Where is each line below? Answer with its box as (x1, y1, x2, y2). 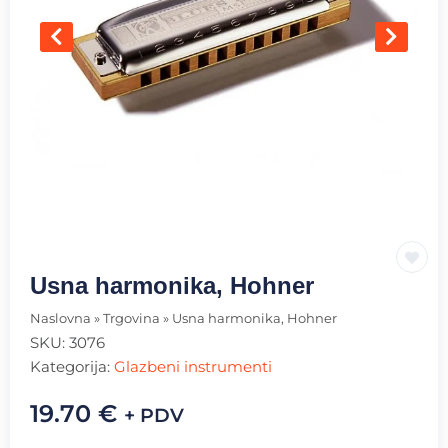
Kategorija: (30, 356, 114, 376)
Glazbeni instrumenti (114, 356, 272, 376)
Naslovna (30, 310, 91, 326)
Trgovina (103, 310, 160, 326)
